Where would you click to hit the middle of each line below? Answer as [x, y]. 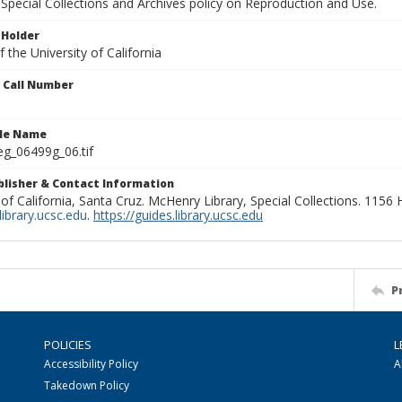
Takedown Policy [87, 385]
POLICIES [68, 345]
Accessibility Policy [91, 364]
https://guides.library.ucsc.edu [178, 215]
